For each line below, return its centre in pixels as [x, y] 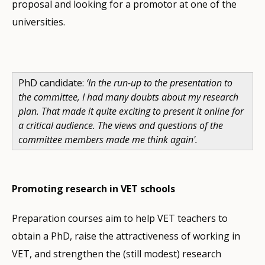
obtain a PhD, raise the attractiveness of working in [126, 236]
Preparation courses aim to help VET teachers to [120, 218]
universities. [38, 22]
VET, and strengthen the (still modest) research [117, 253]
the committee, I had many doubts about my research [128, 97]
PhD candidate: [52, 83]
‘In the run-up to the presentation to [159, 83]
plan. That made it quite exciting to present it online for [131, 111]
